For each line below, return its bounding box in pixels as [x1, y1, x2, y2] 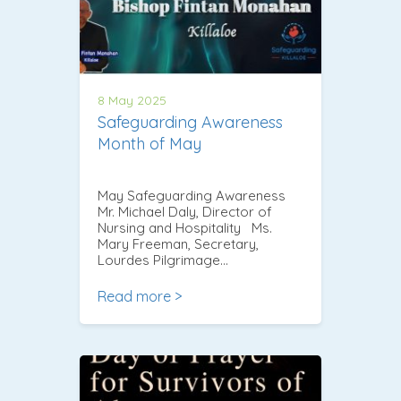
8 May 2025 [98, 91, 166, 108]
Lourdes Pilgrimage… [98, 251, 228, 269]
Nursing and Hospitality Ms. [98, 218, 272, 236]
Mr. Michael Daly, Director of [98, 202, 272, 220]
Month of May [98, 132, 201, 154]
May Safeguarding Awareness [98, 186, 286, 204]
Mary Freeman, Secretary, [98, 235, 259, 252]
